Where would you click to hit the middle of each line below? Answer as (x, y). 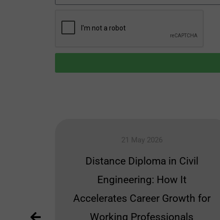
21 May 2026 (142, 140)
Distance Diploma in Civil (142, 161)
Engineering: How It (142, 180)
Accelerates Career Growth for (142, 199)
